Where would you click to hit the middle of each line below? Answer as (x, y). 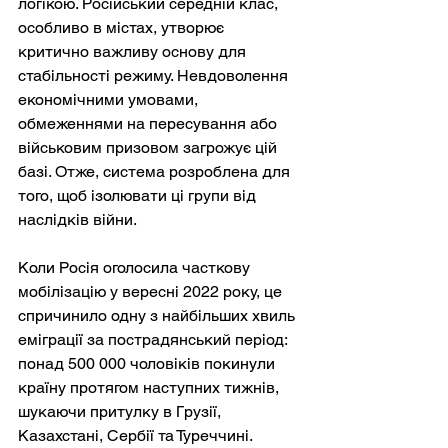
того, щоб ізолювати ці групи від (139, 195)
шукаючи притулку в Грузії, (121, 411)
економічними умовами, (110, 99)
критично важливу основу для (134, 51)
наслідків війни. (77, 219)
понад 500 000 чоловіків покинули (148, 363)
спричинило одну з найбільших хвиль (158, 315)
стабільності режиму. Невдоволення (155, 75)
